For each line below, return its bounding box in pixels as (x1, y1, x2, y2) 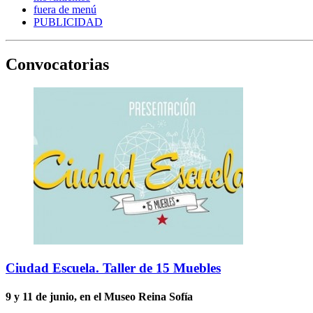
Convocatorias (6, 54, 109, 73)
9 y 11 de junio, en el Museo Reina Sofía (6, 291, 193, 303)
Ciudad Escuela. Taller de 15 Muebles (6, 261, 221, 276)
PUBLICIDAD (34, 15, 103, 28)
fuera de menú (34, 3, 96, 15)
